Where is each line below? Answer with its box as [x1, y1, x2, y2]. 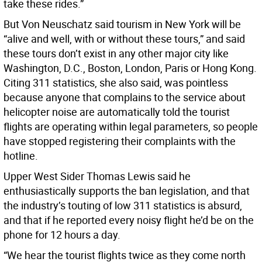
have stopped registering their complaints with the [4, 134, 236, 149]
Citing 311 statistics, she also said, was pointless [4, 75, 228, 90]
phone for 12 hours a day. [4, 227, 120, 242]
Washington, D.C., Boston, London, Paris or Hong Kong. [4, 61, 257, 75]
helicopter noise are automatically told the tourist [4, 105, 230, 119]
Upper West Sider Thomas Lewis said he [4, 169, 191, 184]
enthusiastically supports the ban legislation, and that [4, 184, 250, 198]
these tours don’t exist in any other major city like [4, 46, 229, 61]
